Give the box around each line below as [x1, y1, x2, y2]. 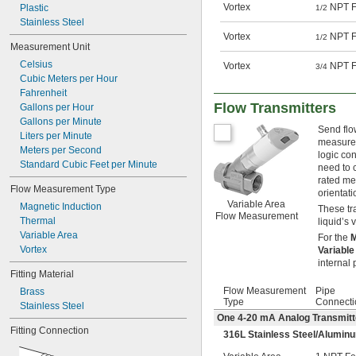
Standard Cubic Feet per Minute [20, 159, 157, 170]
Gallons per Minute [20, 116, 102, 127]
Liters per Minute [20, 130, 92, 141]
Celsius [20, 59, 52, 70]
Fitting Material [10, 269, 74, 280]
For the [318, 232, 350, 244]
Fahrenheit [20, 87, 67, 99]
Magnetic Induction [20, 201, 102, 212]
